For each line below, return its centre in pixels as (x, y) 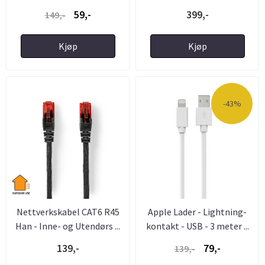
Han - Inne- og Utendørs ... (68, 226)
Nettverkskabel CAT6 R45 (68, 212)
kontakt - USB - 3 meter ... (197, 226)
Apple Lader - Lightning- (197, 212)
